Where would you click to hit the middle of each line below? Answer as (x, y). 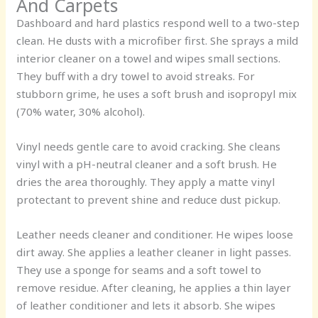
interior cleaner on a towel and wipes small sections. (149, 58)
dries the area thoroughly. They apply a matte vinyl (146, 181)
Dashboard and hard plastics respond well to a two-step (158, 22)
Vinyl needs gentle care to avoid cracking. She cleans (149, 146)
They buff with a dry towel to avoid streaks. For (136, 76)
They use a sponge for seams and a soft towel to (139, 269)
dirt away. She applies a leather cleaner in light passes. (154, 252)
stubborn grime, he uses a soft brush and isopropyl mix (157, 93)
